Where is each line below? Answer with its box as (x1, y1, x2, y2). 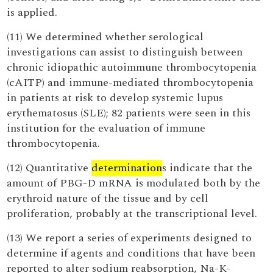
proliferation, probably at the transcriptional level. (7, 205, 258, 222)
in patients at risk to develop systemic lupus (7, 90, 224, 106)
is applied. (7, 4, 58, 21)
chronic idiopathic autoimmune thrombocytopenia (7, 59, 257, 76)
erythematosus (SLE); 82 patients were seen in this (7, 105, 251, 121)
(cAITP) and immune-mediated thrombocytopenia (7, 74, 254, 91)
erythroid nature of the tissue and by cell (7, 190, 209, 207)
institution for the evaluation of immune (7, 120, 206, 136)
